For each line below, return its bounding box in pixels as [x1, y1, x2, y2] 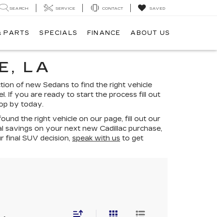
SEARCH [10, 6, 29, 11]
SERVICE [56, 6, 75, 11]
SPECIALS [39, 30, 77, 37]
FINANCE [87, 30, 121, 37]
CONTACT [102, 6, 123, 11]
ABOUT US [130, 30, 170, 37]
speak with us [72, 134, 120, 142]
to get [120, 134, 143, 142]
